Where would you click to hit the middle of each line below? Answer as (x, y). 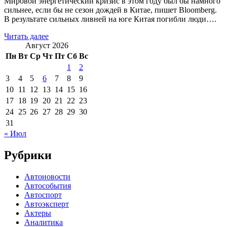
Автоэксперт (47, 204)
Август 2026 (47, 45)
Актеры (38, 213)
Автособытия (48, 185)
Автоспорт (43, 195)
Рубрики (28, 155)
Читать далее (26, 36)
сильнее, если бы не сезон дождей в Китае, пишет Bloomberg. (110, 10)
